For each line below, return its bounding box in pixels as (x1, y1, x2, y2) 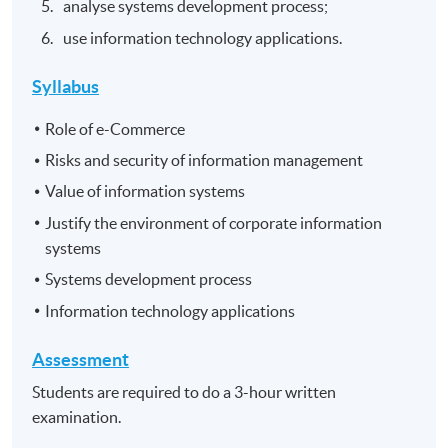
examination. (32, 407, 122, 426)
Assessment (32, 348, 130, 370)
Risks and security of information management (45, 151, 364, 169)
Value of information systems (45, 182, 246, 201)
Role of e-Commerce (45, 119, 186, 138)
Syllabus (32, 75, 100, 97)
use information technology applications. (63, 28, 343, 47)
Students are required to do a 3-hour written (32, 382, 337, 401)
